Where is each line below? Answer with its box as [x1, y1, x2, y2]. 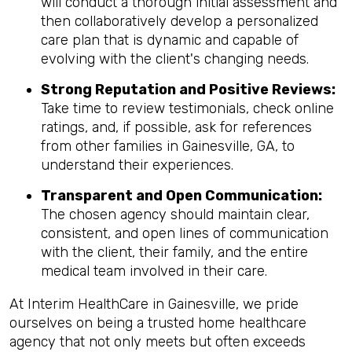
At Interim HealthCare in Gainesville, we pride [9, 295, 299, 313]
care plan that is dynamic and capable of [41, 31, 299, 49]
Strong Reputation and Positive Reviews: [41, 81, 335, 98]
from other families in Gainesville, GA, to [41, 137, 295, 155]
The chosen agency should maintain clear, [41, 206, 310, 223]
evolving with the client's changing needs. [41, 50, 309, 68]
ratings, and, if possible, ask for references [41, 119, 312, 136]
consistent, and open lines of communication [41, 225, 328, 242]
